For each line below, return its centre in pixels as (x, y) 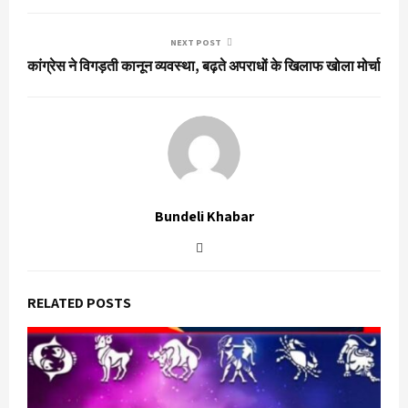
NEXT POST (196, 43)
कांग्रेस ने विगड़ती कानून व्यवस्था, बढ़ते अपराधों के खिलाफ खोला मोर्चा (204, 66)
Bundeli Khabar (204, 217)
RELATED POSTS (79, 303)
